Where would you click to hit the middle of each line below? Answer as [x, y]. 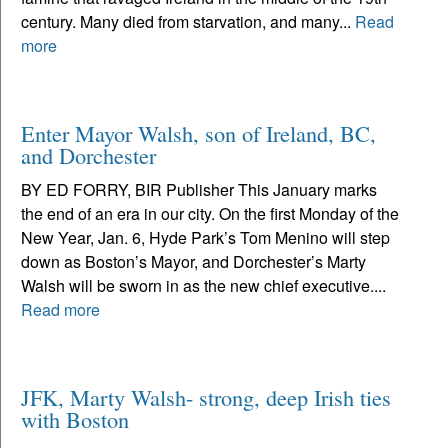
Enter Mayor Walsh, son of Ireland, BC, [198, 132]
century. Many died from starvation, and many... [188, 21]
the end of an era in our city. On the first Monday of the [210, 213]
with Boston [75, 418]
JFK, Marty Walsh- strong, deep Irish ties [206, 396]
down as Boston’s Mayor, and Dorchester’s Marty [193, 261]
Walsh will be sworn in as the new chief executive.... [203, 285]
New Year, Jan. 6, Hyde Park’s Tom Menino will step [205, 237]
